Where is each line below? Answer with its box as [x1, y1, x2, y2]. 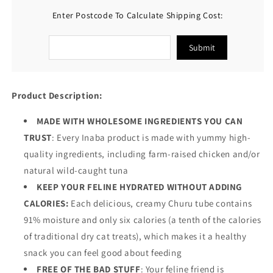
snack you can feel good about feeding [24, 247, 182, 259]
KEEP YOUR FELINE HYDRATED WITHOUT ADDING [37, 181, 243, 193]
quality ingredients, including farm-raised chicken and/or [24, 148, 260, 160]
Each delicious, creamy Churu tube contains [71, 197, 252, 210]
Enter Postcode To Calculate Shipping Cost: [52, 10, 224, 21]
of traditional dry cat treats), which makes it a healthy [24, 230, 247, 243]
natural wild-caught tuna [24, 165, 129, 177]
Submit [188, 42, 215, 54]
